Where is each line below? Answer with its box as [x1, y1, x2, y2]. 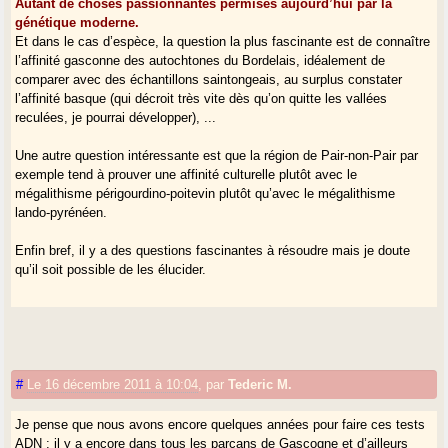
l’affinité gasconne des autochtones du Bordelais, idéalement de [15, 52, 386, 68]
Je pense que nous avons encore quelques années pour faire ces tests [15, 416, 426, 432]
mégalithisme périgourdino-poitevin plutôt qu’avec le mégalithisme [15, 185, 396, 201]
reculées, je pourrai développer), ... [15, 109, 217, 125]
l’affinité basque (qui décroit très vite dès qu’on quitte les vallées [15, 90, 388, 106]
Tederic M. [228, 376, 293, 392]
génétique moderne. [15, 14, 140, 30]
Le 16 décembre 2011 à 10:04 [27, 376, 199, 392]
